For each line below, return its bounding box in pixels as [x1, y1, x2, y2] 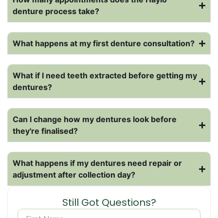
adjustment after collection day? [13, 170, 135, 180]
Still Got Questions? [62, 196, 156, 210]
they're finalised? [13, 126, 78, 136]
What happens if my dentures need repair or [13, 158, 182, 168]
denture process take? [13, 6, 99, 17]
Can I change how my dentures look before [13, 114, 177, 125]
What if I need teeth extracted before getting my [13, 71, 197, 81]
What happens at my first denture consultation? [13, 38, 195, 49]
